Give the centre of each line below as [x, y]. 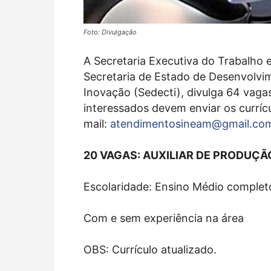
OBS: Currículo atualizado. [150, 249]
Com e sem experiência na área [164, 218]
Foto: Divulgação [110, 32]
